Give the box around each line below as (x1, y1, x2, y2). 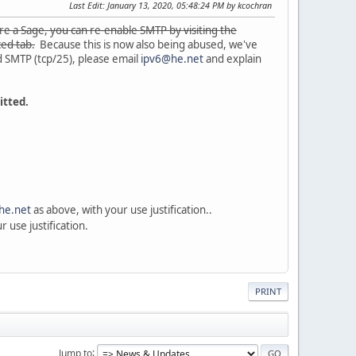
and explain (203, 51, 261, 66)
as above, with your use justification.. (31, 202, 212, 217)
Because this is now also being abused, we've (35, 37, 257, 52)
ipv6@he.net (141, 51, 203, 66)
